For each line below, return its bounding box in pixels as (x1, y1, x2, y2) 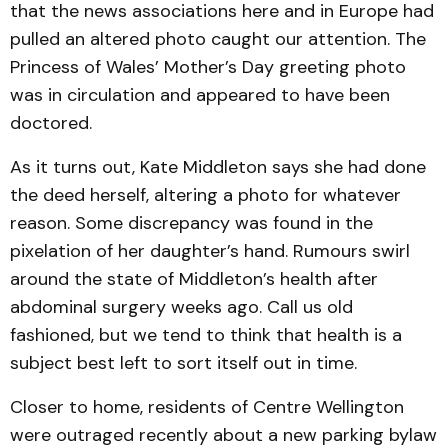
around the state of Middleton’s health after (10, 267, 378, 291)
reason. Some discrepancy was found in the (10, 211, 373, 235)
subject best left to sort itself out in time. (10, 351, 357, 375)
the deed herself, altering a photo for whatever (10, 183, 401, 207)
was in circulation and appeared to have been (10, 83, 390, 107)
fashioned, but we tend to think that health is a (10, 323, 402, 347)
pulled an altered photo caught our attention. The (10, 27, 426, 51)
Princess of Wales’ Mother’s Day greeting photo (10, 55, 406, 79)
